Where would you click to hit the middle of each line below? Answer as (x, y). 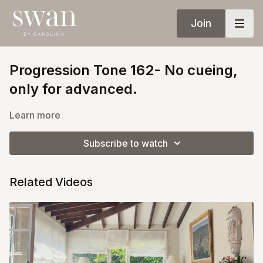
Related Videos (51, 182)
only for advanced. (73, 89)
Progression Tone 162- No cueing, (124, 70)
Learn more (35, 115)
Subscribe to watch (126, 143)
